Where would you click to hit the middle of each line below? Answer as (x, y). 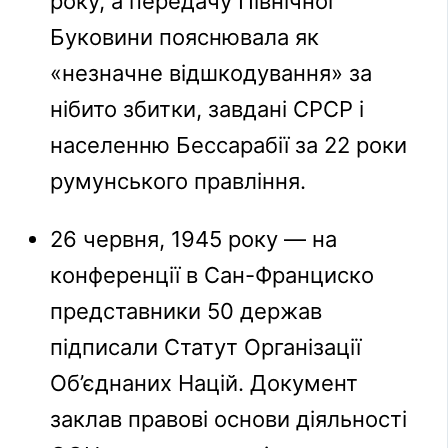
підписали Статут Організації (206, 347)
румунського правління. (178, 181)
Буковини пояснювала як (185, 37)
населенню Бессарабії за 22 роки (229, 145)
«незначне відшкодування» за (211, 73)
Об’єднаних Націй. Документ (204, 383)
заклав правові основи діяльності (229, 419)
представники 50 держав (186, 311)
